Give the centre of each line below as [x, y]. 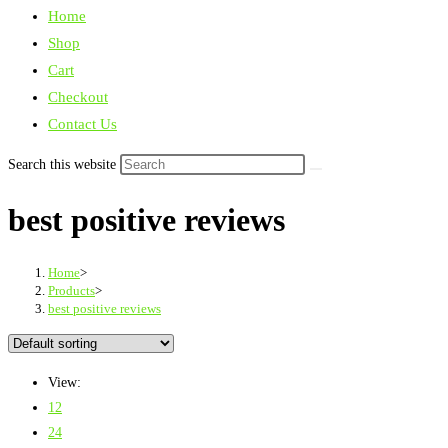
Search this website [64, 164]
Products [71, 290]
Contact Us [82, 124]
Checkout [78, 97]
